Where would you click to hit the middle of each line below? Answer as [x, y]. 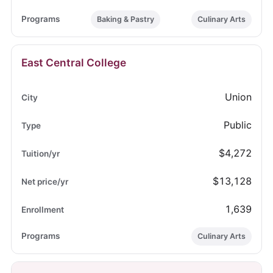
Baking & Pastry [126, 19]
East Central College [73, 63]
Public [238, 125]
